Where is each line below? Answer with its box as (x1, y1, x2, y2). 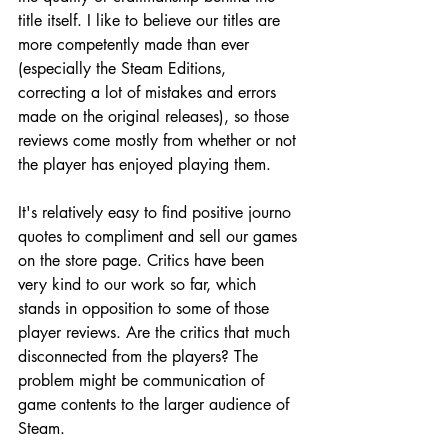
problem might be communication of (18, 369, 269, 391)
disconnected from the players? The (18, 345, 263, 367)
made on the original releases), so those (18, 105, 294, 127)
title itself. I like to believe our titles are (18, 9, 285, 31)
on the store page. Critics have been (18, 249, 269, 271)
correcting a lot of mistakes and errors (18, 81, 281, 103)
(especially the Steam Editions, (18, 57, 231, 79)
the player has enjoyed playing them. (18, 153, 271, 175)
